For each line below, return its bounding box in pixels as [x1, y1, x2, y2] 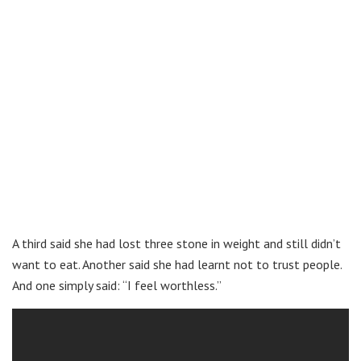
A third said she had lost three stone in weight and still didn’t [12, 234, 341, 251]
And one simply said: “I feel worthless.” [12, 276, 222, 293]
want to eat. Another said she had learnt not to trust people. [12, 255, 342, 272]
